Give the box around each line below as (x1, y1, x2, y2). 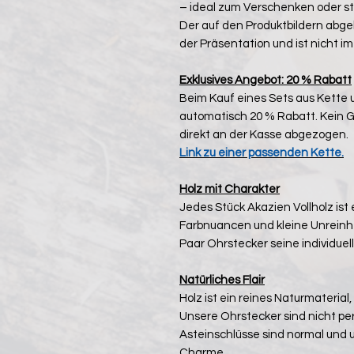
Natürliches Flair (179, 273, 265, 286)
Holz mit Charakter (179, 183, 280, 195)
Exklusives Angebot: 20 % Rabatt (179, 73, 352, 86)
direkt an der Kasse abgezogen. (179, 128, 348, 141)
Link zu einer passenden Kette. (179, 146, 344, 159)
